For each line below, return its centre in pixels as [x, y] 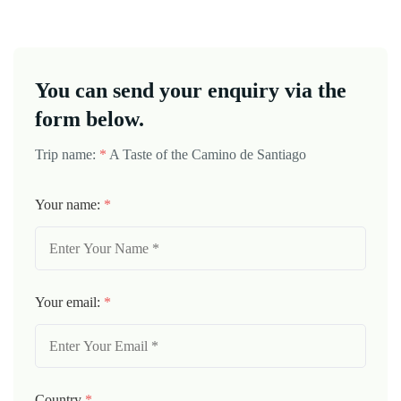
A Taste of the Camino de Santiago [208, 154]
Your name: [69, 205]
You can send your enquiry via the [191, 90]
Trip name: [67, 154]
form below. [90, 119]
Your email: [69, 302]
